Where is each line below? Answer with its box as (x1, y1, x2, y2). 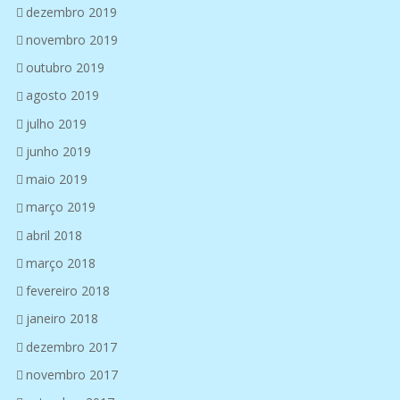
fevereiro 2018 (26, 282, 110, 299)
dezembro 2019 (26, 3, 117, 21)
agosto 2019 (26, 87, 99, 104)
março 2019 (26, 198, 96, 216)
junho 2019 (26, 142, 91, 160)
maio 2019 (26, 171, 87, 187)
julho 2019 (26, 114, 87, 132)
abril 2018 (26, 226, 82, 244)
